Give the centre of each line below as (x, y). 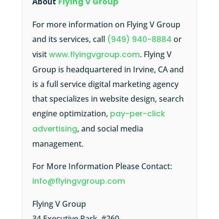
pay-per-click (137, 114)
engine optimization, (71, 114)
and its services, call (69, 39)
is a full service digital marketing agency (105, 84)
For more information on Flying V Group (106, 25)
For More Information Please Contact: (102, 166)
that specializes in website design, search (108, 99)
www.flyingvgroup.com (94, 55)
